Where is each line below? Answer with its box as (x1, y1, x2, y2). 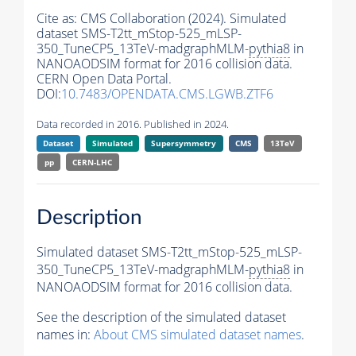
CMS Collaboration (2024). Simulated (80, 10, 287, 28)
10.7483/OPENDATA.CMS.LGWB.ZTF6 (61, 85, 273, 103)
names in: (37, 325, 94, 343)
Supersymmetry (151, 137, 217, 149)
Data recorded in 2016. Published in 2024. (37, 117, 229, 132)
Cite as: (37, 10, 80, 28)
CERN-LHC (72, 157, 113, 168)
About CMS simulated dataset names (94, 325, 301, 343)
